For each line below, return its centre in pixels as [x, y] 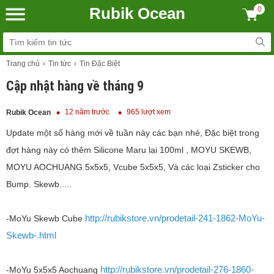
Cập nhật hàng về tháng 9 [75, 86]
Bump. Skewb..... [39, 184]
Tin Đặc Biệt [100, 64]
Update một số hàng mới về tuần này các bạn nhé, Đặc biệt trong [133, 133]
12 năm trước [87, 112]
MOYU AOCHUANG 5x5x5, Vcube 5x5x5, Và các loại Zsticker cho [133, 167]
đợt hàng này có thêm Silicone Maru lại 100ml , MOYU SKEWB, [129, 150]
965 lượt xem [149, 112]
